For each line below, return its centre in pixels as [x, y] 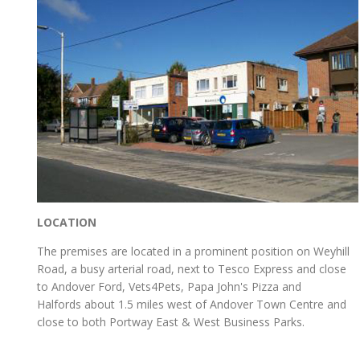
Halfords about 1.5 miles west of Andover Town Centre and [192, 305]
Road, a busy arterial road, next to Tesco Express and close [192, 269]
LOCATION [67, 223]
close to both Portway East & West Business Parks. [171, 322]
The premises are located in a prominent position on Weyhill [193, 252]
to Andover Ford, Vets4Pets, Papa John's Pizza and [169, 287]
